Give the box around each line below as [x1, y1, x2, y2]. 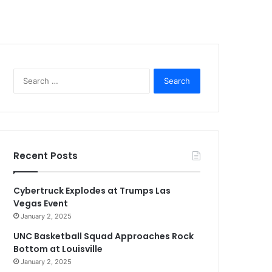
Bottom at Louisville [13, 243, 103, 255]
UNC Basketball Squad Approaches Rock [13, 230, 194, 242]
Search [149, 69, 175, 79]
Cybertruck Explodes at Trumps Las [13, 185, 171, 197]
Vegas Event [13, 197, 69, 209]
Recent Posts [13, 149, 78, 162]
